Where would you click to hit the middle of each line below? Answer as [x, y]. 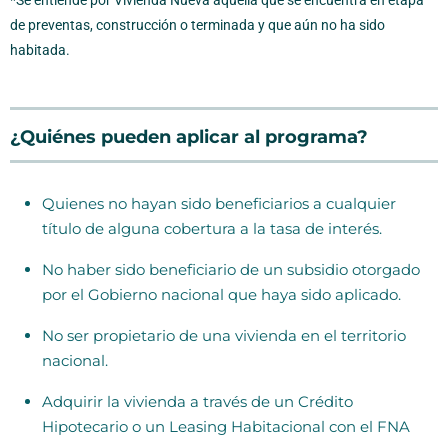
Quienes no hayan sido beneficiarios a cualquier [219, 203]
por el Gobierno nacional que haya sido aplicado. [221, 294]
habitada [38, 49]
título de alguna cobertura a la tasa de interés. [212, 228]
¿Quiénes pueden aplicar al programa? [189, 136]
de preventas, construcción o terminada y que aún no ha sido [197, 24]
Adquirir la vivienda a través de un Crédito [197, 401]
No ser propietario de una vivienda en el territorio [224, 335]
